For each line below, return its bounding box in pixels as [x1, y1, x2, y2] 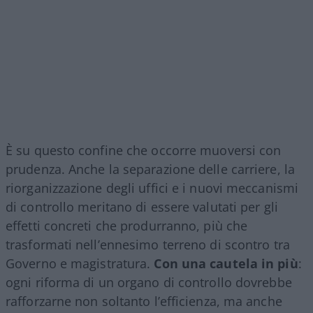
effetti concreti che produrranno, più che [6, 217, 248, 235]
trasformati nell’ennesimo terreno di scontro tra [6, 236, 290, 254]
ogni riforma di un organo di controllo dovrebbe [6, 274, 292, 291]
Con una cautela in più [150, 255, 298, 272]
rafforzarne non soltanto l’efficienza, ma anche [6, 293, 282, 310]
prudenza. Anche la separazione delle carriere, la [6, 161, 295, 178]
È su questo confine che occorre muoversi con [6, 142, 282, 159]
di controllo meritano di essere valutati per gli [6, 198, 278, 216]
